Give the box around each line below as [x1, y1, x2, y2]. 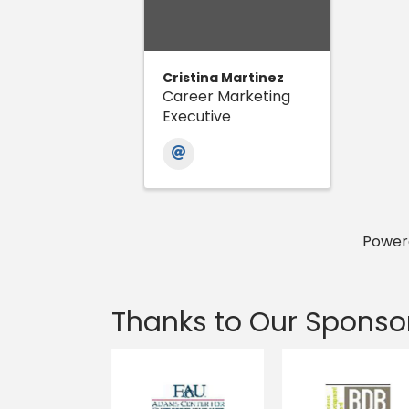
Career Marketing [163, 86, 290, 108]
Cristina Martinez [163, 68, 284, 88]
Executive [163, 106, 231, 128]
